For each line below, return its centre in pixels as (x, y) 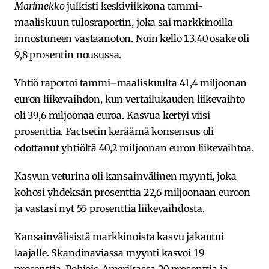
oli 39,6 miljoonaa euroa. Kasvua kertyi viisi (112, 115)
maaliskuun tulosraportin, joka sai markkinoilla (124, 22)
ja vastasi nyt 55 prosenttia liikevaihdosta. (110, 208)
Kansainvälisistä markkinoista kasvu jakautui (119, 236)
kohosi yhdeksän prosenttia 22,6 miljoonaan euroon (133, 192)
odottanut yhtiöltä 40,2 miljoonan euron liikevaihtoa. (134, 147)
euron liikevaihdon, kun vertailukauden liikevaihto (130, 99)
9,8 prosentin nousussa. (68, 54)
